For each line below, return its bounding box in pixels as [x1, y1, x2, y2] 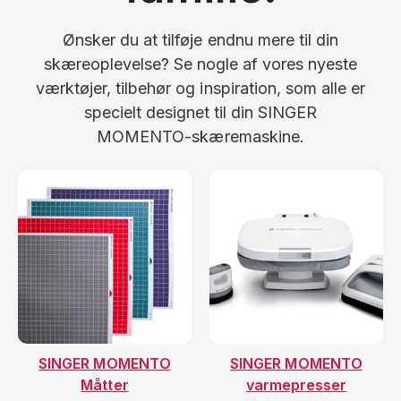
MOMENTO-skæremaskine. [97, 126, 304, 146]
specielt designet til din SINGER [83, 102, 318, 122]
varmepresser [245, 375, 347, 394]
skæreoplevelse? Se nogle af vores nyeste [43, 54, 358, 73]
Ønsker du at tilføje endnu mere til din [63, 30, 338, 49]
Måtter [81, 375, 129, 394]
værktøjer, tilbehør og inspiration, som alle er [36, 78, 366, 98]
